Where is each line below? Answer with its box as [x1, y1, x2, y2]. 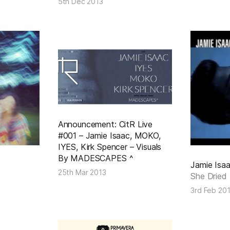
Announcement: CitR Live [57, 119, 153, 130]
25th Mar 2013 [57, 168, 106, 177]
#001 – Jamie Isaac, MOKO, [57, 130, 161, 141]
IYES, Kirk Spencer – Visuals [57, 142, 162, 152]
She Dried [190, 170, 227, 181]
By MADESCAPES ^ [57, 153, 133, 164]
